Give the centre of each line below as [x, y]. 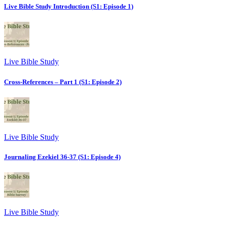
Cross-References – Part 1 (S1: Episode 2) [63, 82]
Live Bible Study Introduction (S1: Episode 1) [69, 7]
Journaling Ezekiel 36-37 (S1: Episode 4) [62, 157]
